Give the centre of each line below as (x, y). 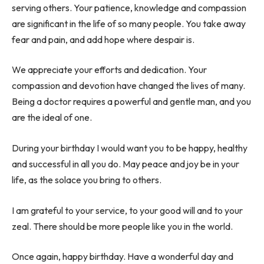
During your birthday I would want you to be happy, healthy (130, 148)
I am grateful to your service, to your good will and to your (127, 210)
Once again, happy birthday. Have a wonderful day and (123, 257)
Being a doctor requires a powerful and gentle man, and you (131, 102)
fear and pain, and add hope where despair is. (103, 39)
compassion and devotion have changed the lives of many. (128, 86)
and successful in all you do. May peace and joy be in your (126, 164)
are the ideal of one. (52, 118)
